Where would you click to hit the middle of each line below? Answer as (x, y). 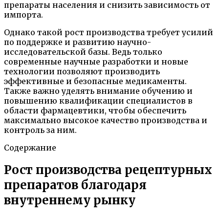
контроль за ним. (40, 130)
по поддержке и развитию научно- (77, 42)
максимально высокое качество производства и (106, 120)
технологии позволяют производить (82, 71)
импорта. (23, 14)
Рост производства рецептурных (108, 170)
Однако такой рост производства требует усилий (109, 32)
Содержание (30, 147)
